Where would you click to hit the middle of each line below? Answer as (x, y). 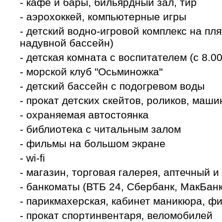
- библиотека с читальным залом (100, 129)
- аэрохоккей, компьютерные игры (104, 17)
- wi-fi (32, 158)
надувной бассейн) (66, 43)
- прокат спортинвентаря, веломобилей (116, 215)
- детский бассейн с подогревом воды (112, 86)
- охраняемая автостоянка (84, 115)
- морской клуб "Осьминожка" (91, 72)
